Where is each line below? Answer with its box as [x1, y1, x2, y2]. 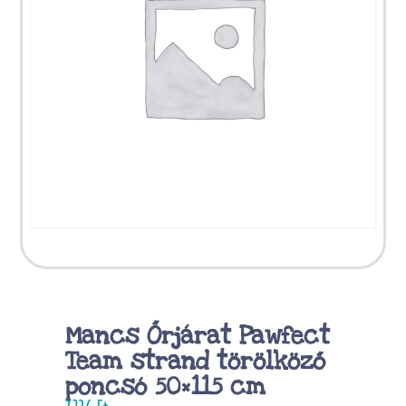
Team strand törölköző [65, 344, 326, 377]
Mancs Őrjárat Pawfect [65, 319, 331, 352]
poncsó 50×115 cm [65, 370, 266, 402]
